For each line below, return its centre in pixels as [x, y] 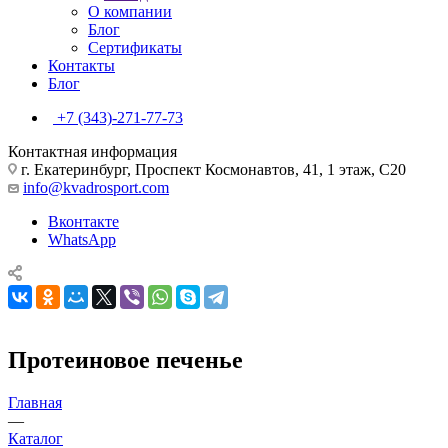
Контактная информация [92, 151]
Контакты [81, 65]
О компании [130, 11]
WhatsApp [82, 239]
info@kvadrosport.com [96, 187]
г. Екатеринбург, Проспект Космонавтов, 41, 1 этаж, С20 [211, 169]
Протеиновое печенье [125, 359]
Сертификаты [135, 47]
